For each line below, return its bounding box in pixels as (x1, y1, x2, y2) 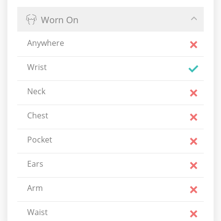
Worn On (41, 13, 78, 26)
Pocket (27, 134, 52, 145)
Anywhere (27, 37, 64, 48)
